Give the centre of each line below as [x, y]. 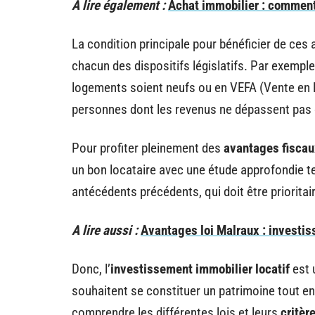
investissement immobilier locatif [200, 269]
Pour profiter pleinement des [148, 148]
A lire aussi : [105, 230]
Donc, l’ [91, 269]
